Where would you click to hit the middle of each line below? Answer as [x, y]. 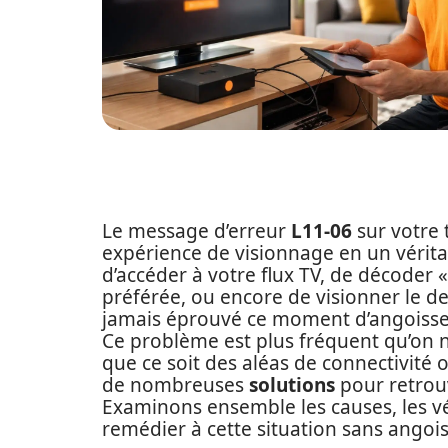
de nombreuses [175, 385]
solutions [292, 385]
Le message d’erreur [196, 231]
